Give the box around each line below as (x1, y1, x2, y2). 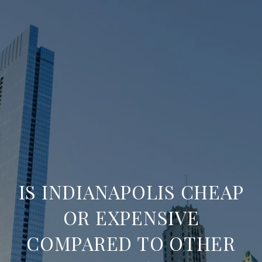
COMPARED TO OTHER (26, 230, 236, 256)
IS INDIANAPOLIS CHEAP (18, 179, 244, 204)
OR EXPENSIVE (63, 205, 199, 230)
